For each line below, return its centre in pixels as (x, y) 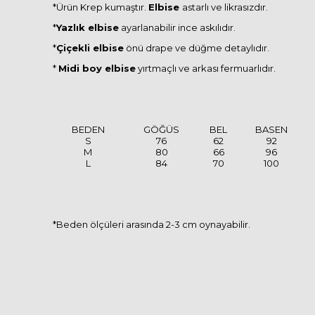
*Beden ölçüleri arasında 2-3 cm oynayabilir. (152, 224)
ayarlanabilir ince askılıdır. (177, 27)
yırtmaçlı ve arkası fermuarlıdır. (206, 68)
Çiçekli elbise (90, 47)
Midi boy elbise (97, 68)
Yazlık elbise (88, 27)
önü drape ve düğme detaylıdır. (197, 47)
